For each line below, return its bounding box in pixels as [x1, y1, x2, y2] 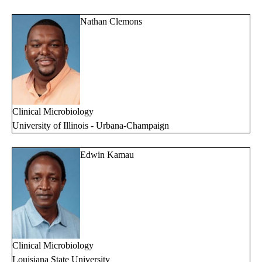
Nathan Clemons [80, 16, 142, 26]
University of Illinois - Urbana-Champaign [12, 120, 169, 131]
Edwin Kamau [80, 150, 134, 160]
